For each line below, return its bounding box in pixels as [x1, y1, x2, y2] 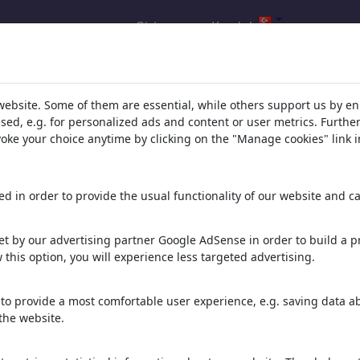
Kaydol [211, 17, 253, 35]
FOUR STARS [47, 275, 97, 286]
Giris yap [134, 17, 188, 35]
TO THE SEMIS [279, 275, 337, 286]
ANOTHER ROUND [153, 275, 227, 286]
